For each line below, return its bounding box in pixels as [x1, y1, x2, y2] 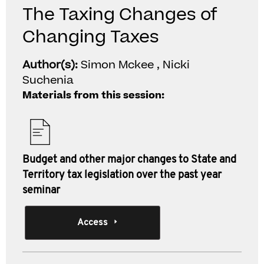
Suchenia [22, 72, 74, 88]
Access [77, 218, 108, 227]
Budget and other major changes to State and [22, 154, 236, 166]
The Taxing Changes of [22, 2, 217, 27]
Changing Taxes [22, 25, 159, 49]
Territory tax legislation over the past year [22, 170, 222, 181]
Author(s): [22, 57, 81, 73]
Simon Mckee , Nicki [81, 57, 190, 73]
